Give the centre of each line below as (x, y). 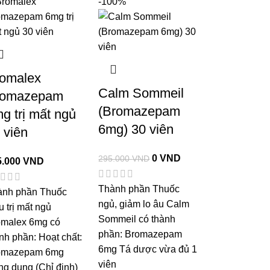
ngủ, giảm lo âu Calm (144, 204)
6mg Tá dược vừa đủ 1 (148, 249)
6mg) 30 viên (136, 129)
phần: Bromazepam (140, 234)
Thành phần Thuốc (139, 189)
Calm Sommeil (141, 93)
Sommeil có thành (137, 219)
